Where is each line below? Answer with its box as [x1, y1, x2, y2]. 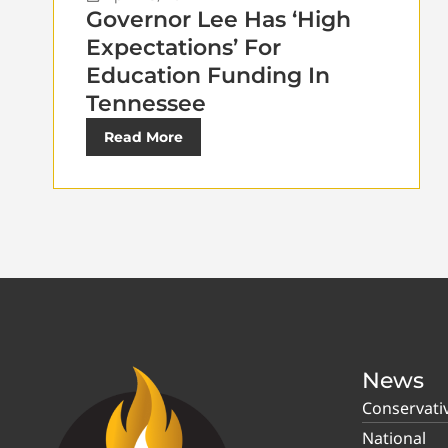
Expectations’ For [86, 33, 281, 61]
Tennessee [86, 89, 206, 117]
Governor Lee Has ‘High [86, 5, 351, 33]
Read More [104, 127, 183, 146]
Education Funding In [86, 61, 330, 89]
